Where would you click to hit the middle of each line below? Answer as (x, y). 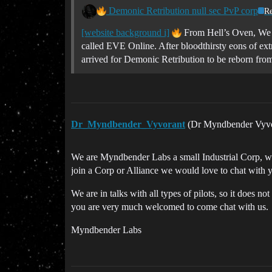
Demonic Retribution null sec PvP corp (182, 10)
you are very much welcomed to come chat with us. (170, 206)
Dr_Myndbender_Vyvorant (128, 124)
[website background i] (125, 32)
